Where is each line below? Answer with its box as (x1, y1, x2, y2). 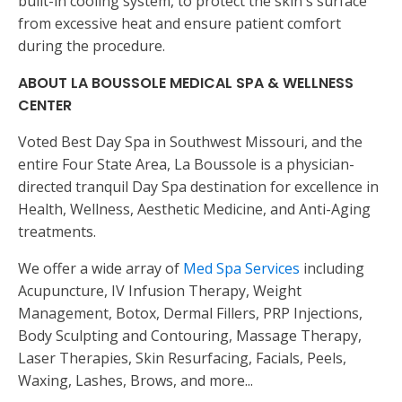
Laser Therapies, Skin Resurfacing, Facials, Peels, (18, 348, 346, 369)
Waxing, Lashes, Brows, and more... (18, 371, 253, 391)
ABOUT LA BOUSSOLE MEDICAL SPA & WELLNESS (18, 73, 354, 94)
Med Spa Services (183, 258, 303, 279)
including (303, 258, 364, 279)
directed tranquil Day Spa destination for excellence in (18, 177, 379, 197)
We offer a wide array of (18, 258, 183, 279)
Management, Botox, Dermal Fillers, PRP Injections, (18, 303, 363, 324)
